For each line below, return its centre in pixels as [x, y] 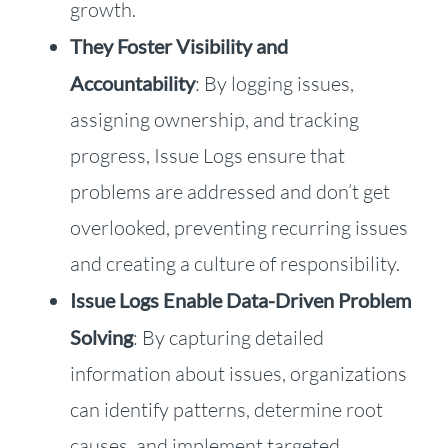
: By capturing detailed [228, 337]
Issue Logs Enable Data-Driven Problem [240, 299]
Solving [101, 336]
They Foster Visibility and [178, 45]
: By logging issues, [274, 83]
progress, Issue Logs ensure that [207, 155]
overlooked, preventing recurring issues [238, 227]
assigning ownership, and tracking [214, 119]
